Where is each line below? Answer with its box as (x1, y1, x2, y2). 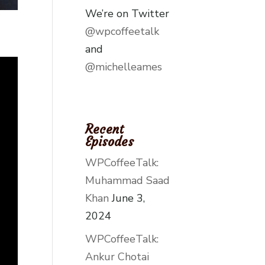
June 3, (112, 190, 146, 205)
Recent (85, 121, 124, 137)
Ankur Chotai (85, 249, 150, 264)
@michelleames (85, 59, 163, 74)
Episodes (85, 133, 134, 150)
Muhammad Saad (85, 173, 170, 188)
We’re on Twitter (85, 6, 170, 21)
